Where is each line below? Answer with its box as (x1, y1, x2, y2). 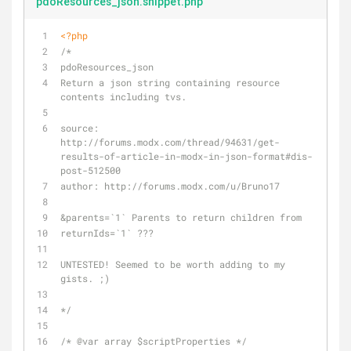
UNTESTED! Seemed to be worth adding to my (60, 258, 285, 270)
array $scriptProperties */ (99, 335, 247, 347)
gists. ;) (60, 272, 110, 284)
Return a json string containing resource (60, 76, 280, 89)
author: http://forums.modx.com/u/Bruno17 (60, 179, 280, 192)
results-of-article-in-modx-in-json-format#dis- (60, 150, 313, 162)
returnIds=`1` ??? (60, 226, 154, 239)
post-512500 (60, 164, 121, 176)
